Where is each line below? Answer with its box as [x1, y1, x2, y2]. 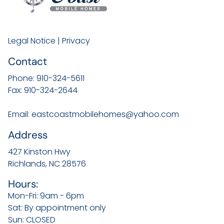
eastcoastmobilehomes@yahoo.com [31, 108, 179, 120]
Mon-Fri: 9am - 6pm [8, 190, 84, 201]
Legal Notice [8, 35, 55, 46]
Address [8, 128, 47, 141]
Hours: [8, 177, 38, 190]
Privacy [62, 35, 90, 46]
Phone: [8, 72, 36, 84]
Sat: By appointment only [8, 202, 106, 213]
